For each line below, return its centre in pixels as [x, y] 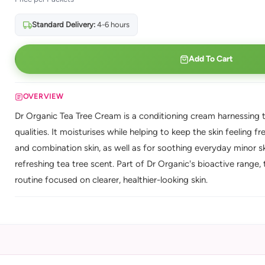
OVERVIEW [43, 96]
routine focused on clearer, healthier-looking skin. [111, 180]
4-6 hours [112, 25]
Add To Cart [211, 59]
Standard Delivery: [63, 25]
